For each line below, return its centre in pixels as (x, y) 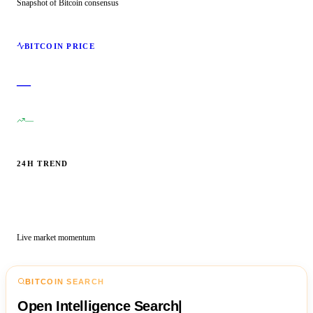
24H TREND (43, 163)
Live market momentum (56, 237)
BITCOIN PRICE (60, 46)
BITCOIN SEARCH (65, 281)
